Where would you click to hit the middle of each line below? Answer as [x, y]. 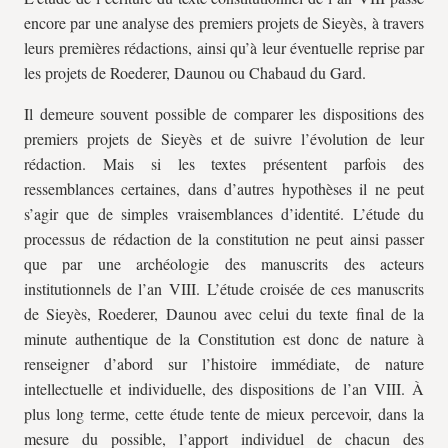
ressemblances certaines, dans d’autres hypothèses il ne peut [224, 188]
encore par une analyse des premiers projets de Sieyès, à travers [224, 22]
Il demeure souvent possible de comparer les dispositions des [224, 113]
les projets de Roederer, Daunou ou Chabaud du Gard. [195, 72]
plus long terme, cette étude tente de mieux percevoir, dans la [224, 413]
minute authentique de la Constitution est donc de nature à [224, 338]
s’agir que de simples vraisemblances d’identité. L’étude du [224, 213]
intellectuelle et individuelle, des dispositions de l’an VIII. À [224, 388]
